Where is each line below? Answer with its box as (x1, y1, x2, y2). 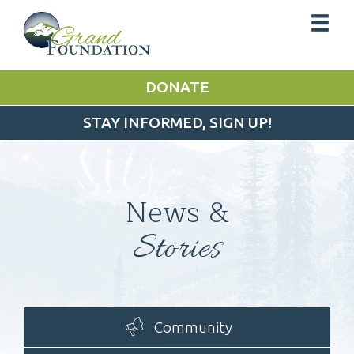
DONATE (145, 78, 209, 96)
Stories (133, 227, 221, 273)
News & (126, 190, 228, 237)
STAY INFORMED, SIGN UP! (82, 114, 272, 132)
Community (153, 318, 232, 336)
